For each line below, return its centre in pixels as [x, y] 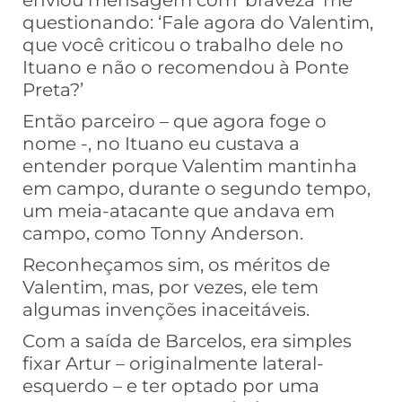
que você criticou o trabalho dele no [183, 45]
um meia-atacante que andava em [179, 211]
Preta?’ [53, 90]
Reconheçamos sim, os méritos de [176, 265]
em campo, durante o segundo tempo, [197, 189]
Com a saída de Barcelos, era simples [187, 341]
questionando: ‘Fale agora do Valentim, [198, 23]
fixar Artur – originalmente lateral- [173, 364]
